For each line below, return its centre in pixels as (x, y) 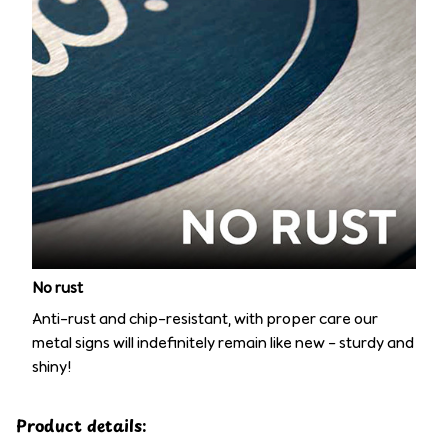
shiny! (51, 366)
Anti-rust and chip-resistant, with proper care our (205, 318)
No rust (57, 288)
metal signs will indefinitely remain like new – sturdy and (223, 342)
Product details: (81, 424)
